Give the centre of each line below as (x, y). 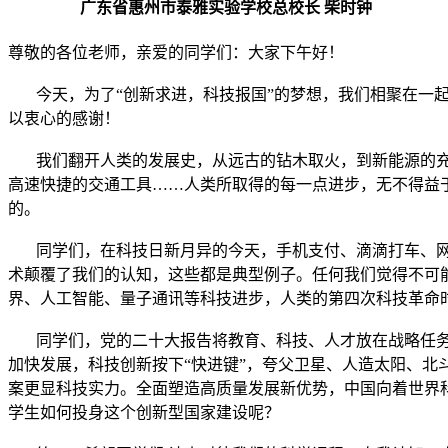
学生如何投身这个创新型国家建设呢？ (144, 413)
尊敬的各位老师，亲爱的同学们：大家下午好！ (176, 53)
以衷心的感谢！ (64, 119)
